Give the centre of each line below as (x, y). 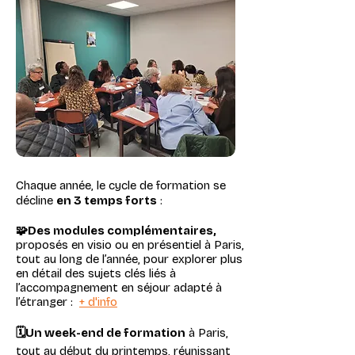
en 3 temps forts (107, 200)
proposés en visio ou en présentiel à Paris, (130, 245)
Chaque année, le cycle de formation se (121, 185)
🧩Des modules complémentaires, (116, 231)
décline (36, 200)
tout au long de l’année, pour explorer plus (129, 259)
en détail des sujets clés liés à (96, 273)
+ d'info (98, 302)
